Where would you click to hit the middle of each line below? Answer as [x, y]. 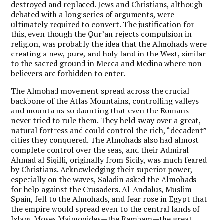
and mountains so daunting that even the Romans [100, 110]
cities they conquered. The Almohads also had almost [105, 140]
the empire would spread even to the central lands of [106, 208]
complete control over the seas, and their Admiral [100, 150]
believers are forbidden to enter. [68, 73]
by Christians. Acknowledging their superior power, [102, 169]
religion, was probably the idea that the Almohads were [109, 43]
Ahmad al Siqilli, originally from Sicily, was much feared [109, 159]
